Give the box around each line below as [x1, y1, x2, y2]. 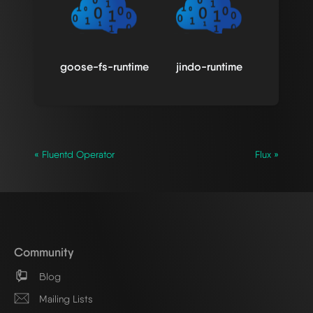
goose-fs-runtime [59, 60, 149, 74]
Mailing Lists [36, 292, 93, 305]
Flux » [255, 149, 279, 161]
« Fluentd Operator [34, 149, 115, 161]
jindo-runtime [175, 60, 242, 74]
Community [14, 245, 73, 260]
